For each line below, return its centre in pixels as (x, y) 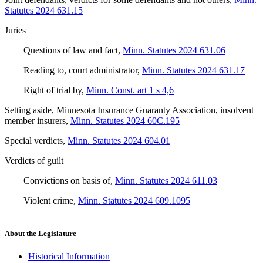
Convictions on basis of (67, 181)
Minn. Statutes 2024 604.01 (119, 141)
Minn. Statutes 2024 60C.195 (125, 121)
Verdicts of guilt (34, 161)
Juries (15, 31)
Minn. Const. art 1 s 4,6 (130, 90)
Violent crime (48, 201)
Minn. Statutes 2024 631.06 (174, 50)
